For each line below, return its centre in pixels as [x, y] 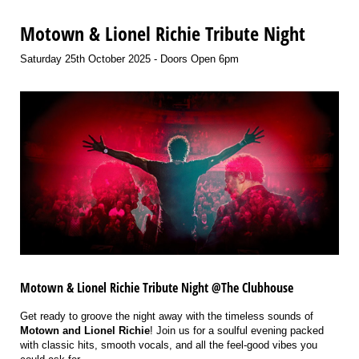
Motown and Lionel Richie [85, 330]
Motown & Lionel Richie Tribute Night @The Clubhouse [157, 287]
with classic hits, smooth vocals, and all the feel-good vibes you [169, 345]
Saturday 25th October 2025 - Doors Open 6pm [129, 58]
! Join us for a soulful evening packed [237, 330]
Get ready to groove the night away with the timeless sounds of [167, 316]
